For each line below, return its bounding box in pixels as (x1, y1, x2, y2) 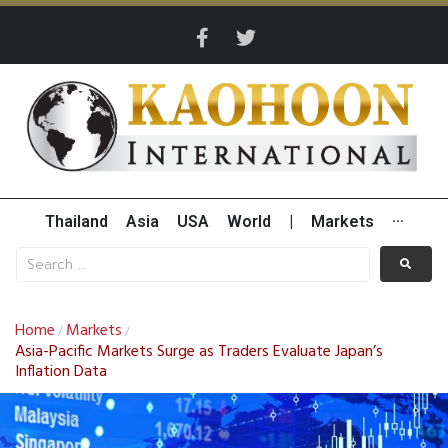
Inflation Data (15, 359, 107, 386)
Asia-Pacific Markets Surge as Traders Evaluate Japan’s (15, 339, 383, 366)
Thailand (44, 212, 108, 232)
